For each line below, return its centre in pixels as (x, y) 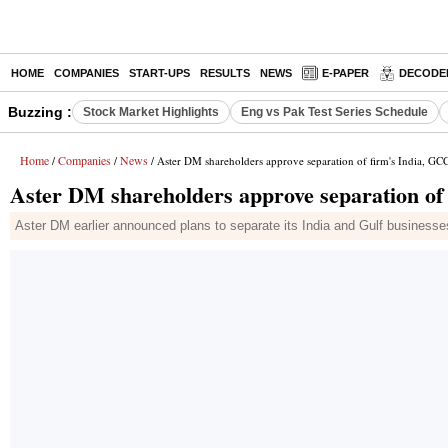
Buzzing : (40, 112)
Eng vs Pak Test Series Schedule (334, 112)
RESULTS (225, 73)
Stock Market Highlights (151, 112)
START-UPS (159, 73)
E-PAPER (345, 73)
